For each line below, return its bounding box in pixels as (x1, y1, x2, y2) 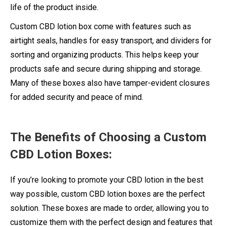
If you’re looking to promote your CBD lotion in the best (10, 175, 203, 185)
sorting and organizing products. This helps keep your (10, 49, 199, 60)
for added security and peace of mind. (10, 92, 143, 102)
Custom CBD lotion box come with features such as (10, 21, 191, 31)
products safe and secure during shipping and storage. (10, 64, 202, 74)
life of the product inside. (10, 2, 98, 12)
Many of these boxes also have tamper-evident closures (10, 78, 210, 88)
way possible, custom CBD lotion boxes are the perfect (10, 189, 205, 199)
